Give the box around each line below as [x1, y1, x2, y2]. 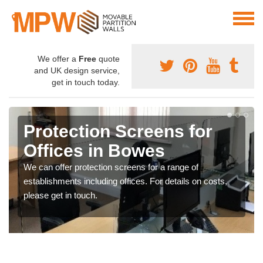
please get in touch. [23, 190, 97, 201]
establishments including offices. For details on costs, [23, 176, 227, 187]
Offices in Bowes [23, 141, 165, 161]
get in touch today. [52, 77, 120, 87]
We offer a [38, 54, 79, 64]
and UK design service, [34, 66, 120, 76]
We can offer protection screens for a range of [23, 162, 198, 173]
